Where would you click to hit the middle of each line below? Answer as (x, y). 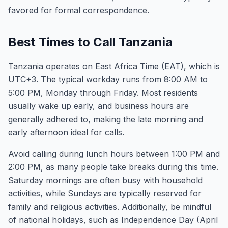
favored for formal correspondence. (79, 10)
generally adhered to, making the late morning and (106, 119)
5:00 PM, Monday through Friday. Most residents (103, 93)
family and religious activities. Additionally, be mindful (110, 207)
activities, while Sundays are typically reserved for (105, 193)
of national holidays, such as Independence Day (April (113, 220)
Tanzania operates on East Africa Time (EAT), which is (114, 66)
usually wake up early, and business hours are (98, 106)
